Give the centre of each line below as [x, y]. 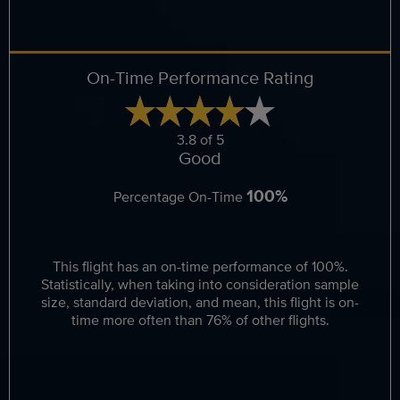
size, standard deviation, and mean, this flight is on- [200, 302]
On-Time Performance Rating [200, 77]
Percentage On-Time [179, 197]
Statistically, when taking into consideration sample [200, 284]
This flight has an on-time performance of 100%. [200, 267]
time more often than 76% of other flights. [200, 320]
